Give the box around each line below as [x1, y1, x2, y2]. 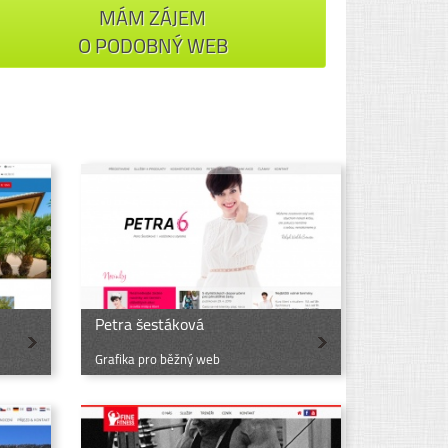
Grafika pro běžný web [95, 348, 220, 369]
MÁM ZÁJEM [99, 2, 207, 34]
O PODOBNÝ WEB [77, 30, 228, 62]
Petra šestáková [95, 311, 204, 336]
